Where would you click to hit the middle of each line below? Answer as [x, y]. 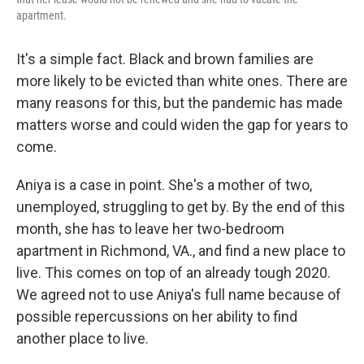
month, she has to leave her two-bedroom [150, 229]
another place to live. [82, 338]
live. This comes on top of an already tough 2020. [173, 273]
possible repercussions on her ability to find [157, 316]
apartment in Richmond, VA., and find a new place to [181, 251]
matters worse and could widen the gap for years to [182, 125]
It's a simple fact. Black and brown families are [165, 59]
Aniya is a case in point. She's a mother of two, [164, 185]
